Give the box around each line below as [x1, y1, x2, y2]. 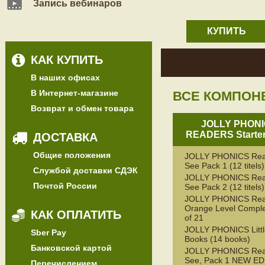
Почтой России [33, 181, 97, 190]
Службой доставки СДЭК [33, 166, 138, 175]
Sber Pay [31, 228, 66, 237]
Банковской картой [31, 243, 112, 253]
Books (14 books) [185, 234, 250, 244]
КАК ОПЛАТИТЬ [31, 208, 121, 221]
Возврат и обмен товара [31, 104, 134, 113]
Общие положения [33, 150, 111, 160]
